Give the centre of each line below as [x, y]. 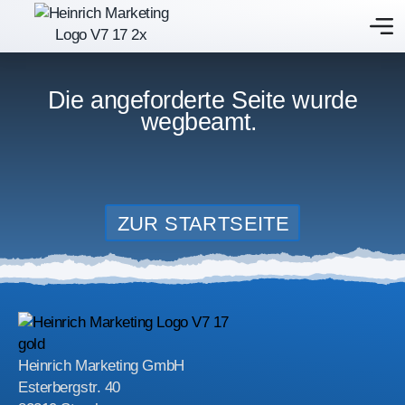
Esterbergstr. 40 [69, 387]
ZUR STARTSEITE [203, 224]
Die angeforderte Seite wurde [202, 101]
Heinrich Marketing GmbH [101, 365]
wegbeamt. [202, 122]
